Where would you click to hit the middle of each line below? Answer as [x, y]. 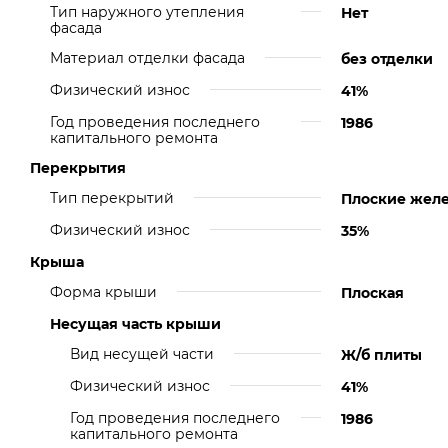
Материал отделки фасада [147, 58]
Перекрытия [78, 168]
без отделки [387, 59]
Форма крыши [103, 292]
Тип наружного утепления [147, 12]
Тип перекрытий [112, 198]
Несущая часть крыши [135, 324]
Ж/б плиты [381, 355]
